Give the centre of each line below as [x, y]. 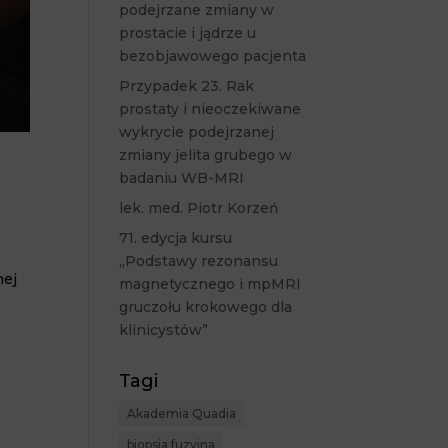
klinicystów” [164, 330]
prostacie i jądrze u [188, 33]
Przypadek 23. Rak [187, 86]
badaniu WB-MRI [182, 178]
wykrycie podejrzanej [197, 132]
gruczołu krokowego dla [206, 307]
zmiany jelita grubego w [206, 155]
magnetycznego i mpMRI [210, 284]
